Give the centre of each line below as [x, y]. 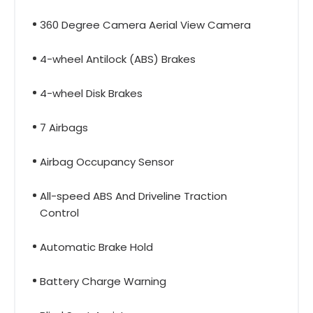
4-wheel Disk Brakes [91, 93]
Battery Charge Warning [103, 281]
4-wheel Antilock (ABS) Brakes [118, 59]
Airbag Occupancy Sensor [107, 161]
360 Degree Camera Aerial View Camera [145, 24]
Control [59, 212]
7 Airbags [64, 127]
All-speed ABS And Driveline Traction [133, 196]
